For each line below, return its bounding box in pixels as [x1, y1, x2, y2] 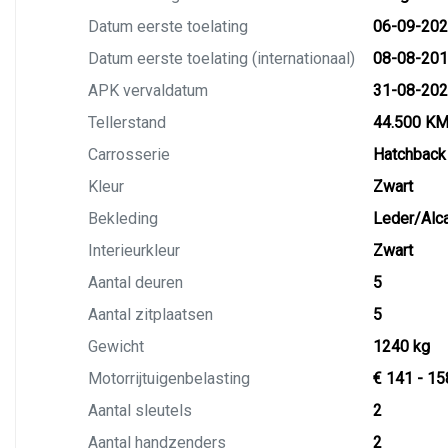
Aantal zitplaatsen [88, 305, 213, 324]
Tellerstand [88, 113, 166, 132]
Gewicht [88, 337, 144, 356]
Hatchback [372, 145, 446, 164]
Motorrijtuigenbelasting [88, 369, 250, 388]
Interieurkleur [88, 241, 180, 260]
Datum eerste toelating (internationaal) [88, 49, 355, 68]
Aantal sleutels [88, 401, 192, 420]
